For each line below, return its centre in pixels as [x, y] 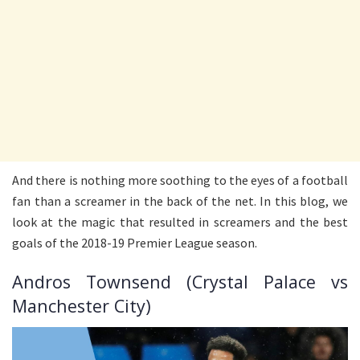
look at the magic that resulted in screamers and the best [180, 221]
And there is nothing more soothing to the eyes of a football [180, 180]
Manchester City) [82, 306]
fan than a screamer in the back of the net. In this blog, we [180, 200]
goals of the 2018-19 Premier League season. [135, 242]
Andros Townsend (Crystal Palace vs [180, 282]
